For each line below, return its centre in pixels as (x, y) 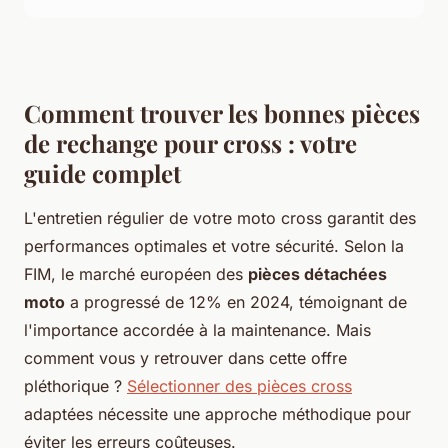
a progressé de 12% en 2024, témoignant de (236, 301)
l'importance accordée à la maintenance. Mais (197, 329)
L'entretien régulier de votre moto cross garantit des (220, 217)
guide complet (102, 172)
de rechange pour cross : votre (190, 142)
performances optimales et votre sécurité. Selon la (214, 245)
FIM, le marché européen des (136, 273)
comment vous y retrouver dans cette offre (185, 357)
